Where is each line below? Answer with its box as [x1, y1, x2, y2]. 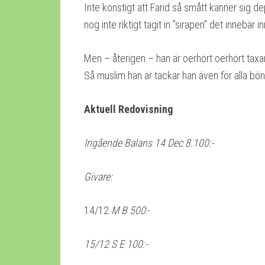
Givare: [84, 170, 112, 183]
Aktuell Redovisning [84, 102, 173, 115]
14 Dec [154, 136, 185, 149]
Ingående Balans [84, 136, 152, 149]
